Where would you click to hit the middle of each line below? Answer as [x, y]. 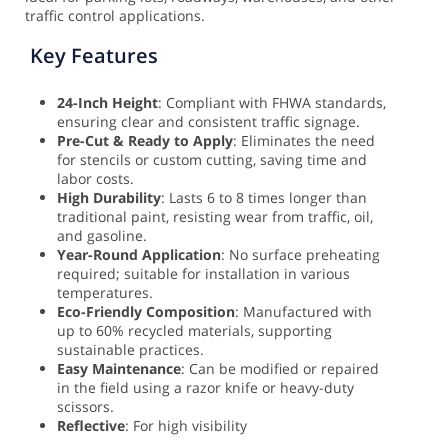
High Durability [109, 197]
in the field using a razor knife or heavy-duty [205, 387]
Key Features [94, 55]
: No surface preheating [300, 254]
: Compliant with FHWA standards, [272, 102]
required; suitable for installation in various [203, 273]
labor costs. [95, 178]
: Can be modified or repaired [280, 368]
